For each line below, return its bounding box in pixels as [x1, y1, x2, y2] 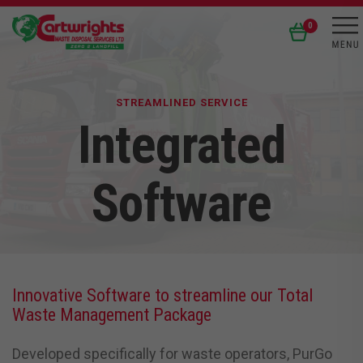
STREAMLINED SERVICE [115, 96, 248, 109]
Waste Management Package [12, 305, 211, 325]
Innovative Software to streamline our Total [12, 285, 313, 305]
